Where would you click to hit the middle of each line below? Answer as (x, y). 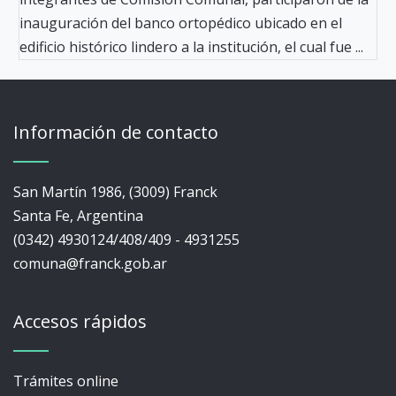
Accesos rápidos (80, 322)
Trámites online (66, 381)
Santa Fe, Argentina (78, 216)
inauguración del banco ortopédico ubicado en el (181, 23)
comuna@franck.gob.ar (90, 264)
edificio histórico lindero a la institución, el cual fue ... (191, 47)
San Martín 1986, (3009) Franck (115, 192)
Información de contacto (116, 133)
